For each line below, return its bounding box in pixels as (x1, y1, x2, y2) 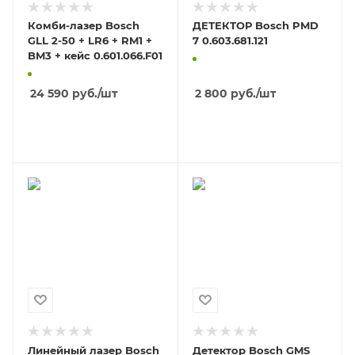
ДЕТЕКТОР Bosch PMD (192, 19, 319, 32)
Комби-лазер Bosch (28, 19, 139, 32)
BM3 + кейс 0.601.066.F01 (28, 49, 162, 62)
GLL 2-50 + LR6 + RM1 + (28, 34, 152, 47)
